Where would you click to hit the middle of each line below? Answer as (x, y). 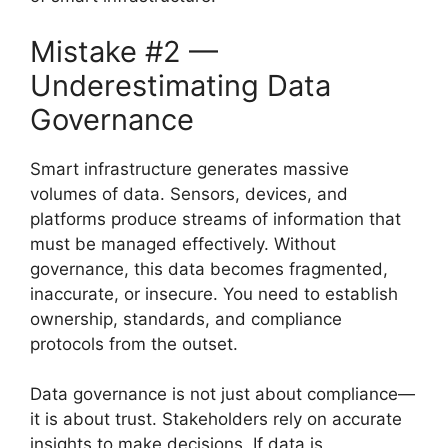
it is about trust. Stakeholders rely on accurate (216, 419)
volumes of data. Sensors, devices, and (189, 193)
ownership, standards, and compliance (186, 318)
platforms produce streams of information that (215, 218)
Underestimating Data (180, 85)
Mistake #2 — (124, 51)
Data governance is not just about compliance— (222, 394)
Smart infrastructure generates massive (189, 168)
